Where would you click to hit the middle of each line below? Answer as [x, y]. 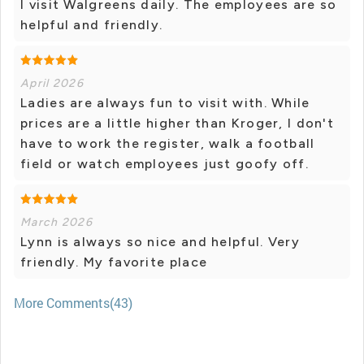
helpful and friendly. [92, 25]
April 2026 [52, 84]
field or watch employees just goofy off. [165, 164]
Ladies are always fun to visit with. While [165, 103]
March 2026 [56, 223]
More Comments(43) [73, 303]
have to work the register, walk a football [168, 144]
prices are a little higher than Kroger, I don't [178, 123]
